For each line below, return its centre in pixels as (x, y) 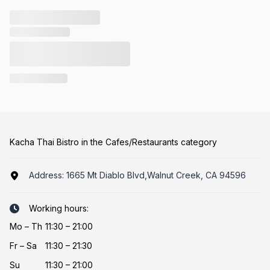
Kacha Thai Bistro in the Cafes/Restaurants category (113, 142)
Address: (48, 175)
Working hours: (59, 209)
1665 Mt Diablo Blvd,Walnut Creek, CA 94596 (156, 175)
